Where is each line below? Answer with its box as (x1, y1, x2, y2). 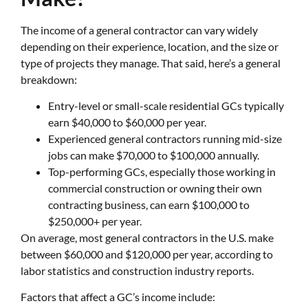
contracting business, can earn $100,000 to (48, 198, 250, 212)
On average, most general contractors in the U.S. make (21, 231, 274, 245)
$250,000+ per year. (48, 214, 142, 228)
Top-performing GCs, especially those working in (48, 165, 276, 179)
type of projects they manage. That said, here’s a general (21, 56, 280, 69)
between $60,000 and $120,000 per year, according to (21, 247, 273, 261)
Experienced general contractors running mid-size (48, 132, 282, 146)
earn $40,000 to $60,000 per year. (48, 115, 206, 129)
